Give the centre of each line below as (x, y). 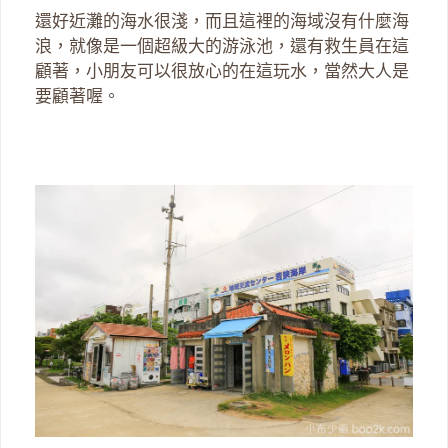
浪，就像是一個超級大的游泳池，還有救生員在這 (222, 47)
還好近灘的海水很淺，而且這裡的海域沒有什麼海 (222, 22)
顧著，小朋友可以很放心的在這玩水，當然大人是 (222, 72)
